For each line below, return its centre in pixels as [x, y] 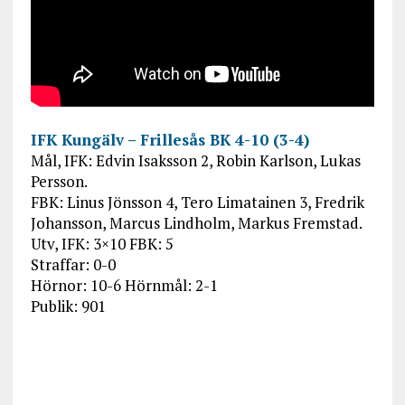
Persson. [59, 182]
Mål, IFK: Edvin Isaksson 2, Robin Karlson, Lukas [195, 161]
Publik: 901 [68, 306]
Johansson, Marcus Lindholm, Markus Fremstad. [196, 223]
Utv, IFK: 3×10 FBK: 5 [102, 244]
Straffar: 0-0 [73, 265]
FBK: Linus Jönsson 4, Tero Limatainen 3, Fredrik [197, 202]
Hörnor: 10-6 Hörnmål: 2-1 [124, 286]
